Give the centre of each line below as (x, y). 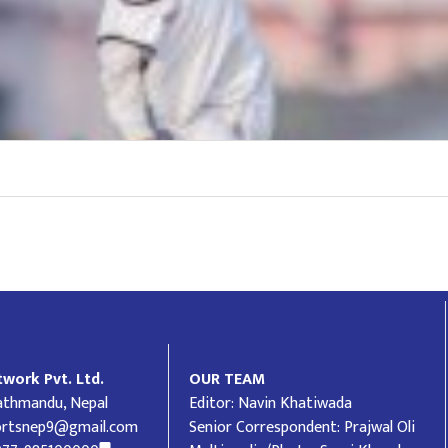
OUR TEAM (227, 379)
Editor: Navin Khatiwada (271, 403)
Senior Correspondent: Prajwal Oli (302, 427)
